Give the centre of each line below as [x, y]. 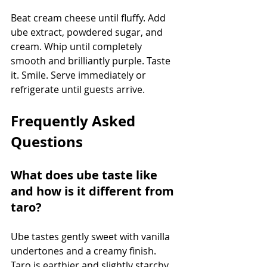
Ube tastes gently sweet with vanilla [91, 236]
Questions [47, 142]
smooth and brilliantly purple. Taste [92, 60]
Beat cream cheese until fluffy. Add [89, 18]
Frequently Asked [75, 121]
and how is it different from [94, 191]
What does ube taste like [86, 175]
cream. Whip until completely [77, 46]
